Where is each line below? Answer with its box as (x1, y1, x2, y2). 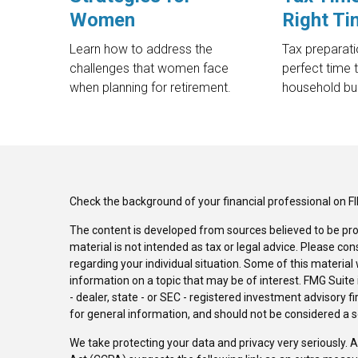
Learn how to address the (70, 42, 213, 58)
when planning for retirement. (70, 80, 231, 96)
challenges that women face (70, 61, 229, 77)
